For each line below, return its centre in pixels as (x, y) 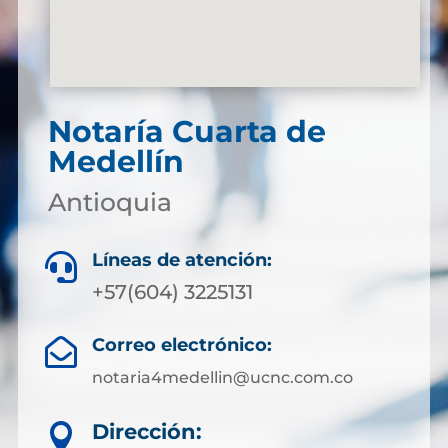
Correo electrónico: (182, 345)
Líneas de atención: (182, 260)
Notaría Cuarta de (186, 131)
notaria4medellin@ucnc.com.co (222, 377)
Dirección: (147, 431)
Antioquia (109, 202)
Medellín (115, 161)
